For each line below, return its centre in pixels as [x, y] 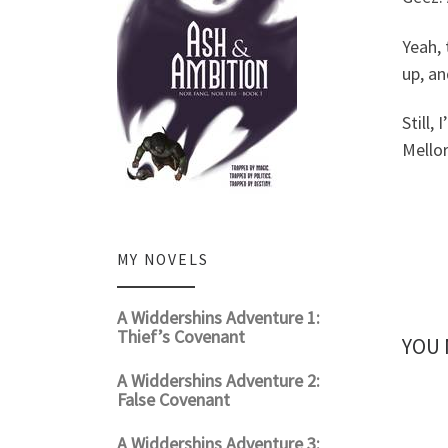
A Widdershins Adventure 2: [218, 380]
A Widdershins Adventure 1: [218, 317]
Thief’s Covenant [181, 336]
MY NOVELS [163, 259]
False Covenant [173, 399]
